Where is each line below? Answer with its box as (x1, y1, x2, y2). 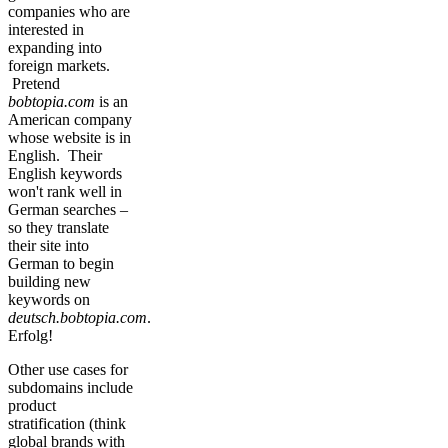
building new (8, 272, 91, 290)
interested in (8, 20, 84, 38)
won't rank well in (8, 182, 122, 200)
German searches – (8, 200, 128, 218)
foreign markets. (8, 56, 110, 74)
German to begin (8, 254, 114, 272)
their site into (8, 236, 89, 254)
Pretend (8, 74, 60, 92)
